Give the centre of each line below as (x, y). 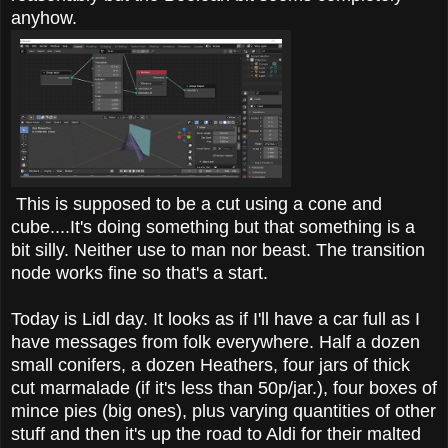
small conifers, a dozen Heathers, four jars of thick (210, 364)
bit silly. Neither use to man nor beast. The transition (218, 249)
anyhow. (44, 17)
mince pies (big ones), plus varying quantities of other (223, 410)
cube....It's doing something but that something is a (213, 226)
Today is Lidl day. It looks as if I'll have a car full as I (215, 318)
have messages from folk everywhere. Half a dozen (215, 341)
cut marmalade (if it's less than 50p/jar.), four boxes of (224, 387)
